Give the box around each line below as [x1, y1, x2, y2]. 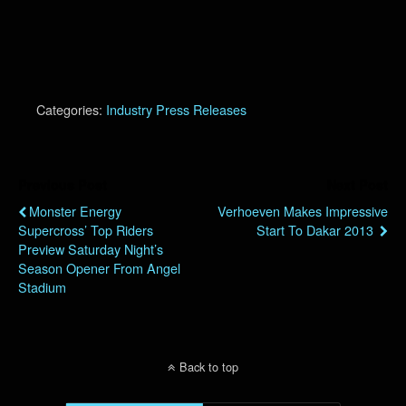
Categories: [36, 100, 106, 119]
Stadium [18, 277, 66, 296]
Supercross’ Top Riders [18, 220, 153, 239]
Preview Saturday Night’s [18, 239, 163, 258]
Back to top [179, 358, 238, 375]
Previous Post [18, 176, 107, 194]
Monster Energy [29, 201, 121, 220]
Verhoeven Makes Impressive [217, 201, 388, 220]
